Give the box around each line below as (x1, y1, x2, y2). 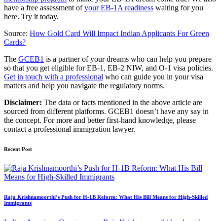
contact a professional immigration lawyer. (4, 124, 135, 133)
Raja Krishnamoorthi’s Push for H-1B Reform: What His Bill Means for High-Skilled (4, 194, 208, 200)
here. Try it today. (4, 12, 59, 21)
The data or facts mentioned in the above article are (42, 98, 202, 107)
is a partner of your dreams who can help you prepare (44, 54, 212, 63)
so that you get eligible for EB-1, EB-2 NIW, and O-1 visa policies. (4, 63, 213, 72)
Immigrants (4, 200, 32, 206)
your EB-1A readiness (84, 3, 153, 12)
